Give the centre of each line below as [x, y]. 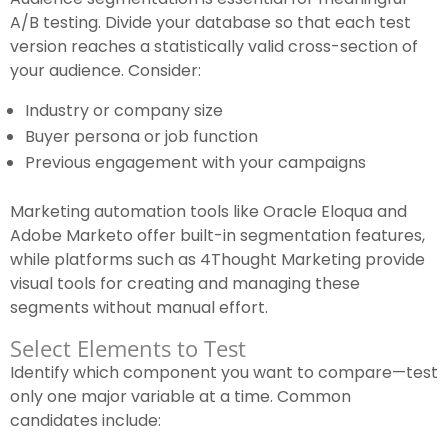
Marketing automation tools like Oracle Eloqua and [208, 212]
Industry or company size [124, 111]
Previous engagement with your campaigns [195, 163]
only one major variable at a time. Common [180, 397]
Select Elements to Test [128, 348]
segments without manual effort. [139, 308]
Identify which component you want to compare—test [224, 373]
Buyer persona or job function [141, 137]
